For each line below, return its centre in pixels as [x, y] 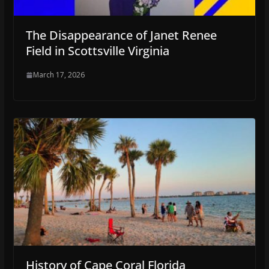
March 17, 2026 [59, 75]
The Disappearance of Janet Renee [121, 35]
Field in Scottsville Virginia [97, 51]
